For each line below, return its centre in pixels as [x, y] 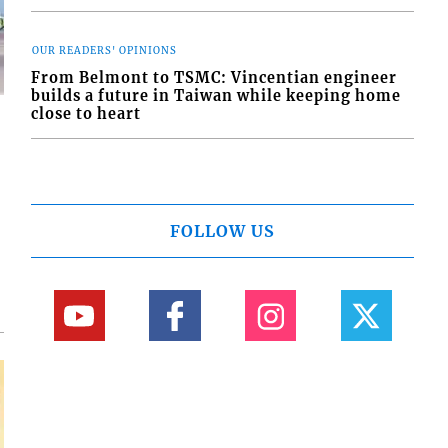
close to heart [86, 113]
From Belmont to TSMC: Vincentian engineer [214, 77]
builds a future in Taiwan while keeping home [216, 95]
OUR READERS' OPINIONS [105, 51]
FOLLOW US [223, 231]
